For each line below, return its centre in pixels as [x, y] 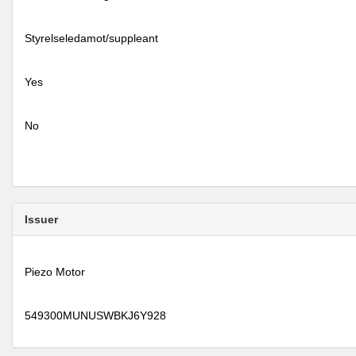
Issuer [41, 219]
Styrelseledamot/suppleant [91, 38]
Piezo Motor [55, 272]
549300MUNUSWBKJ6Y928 [95, 315]
